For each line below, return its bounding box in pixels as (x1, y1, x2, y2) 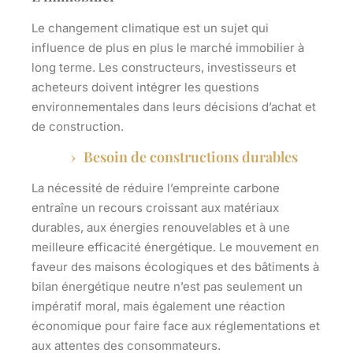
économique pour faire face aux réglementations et (32, 318, 320, 334)
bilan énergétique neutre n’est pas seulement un (32, 279, 303, 295)
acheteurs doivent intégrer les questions (32, 80, 259, 95)
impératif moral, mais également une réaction (32, 299, 285, 314)
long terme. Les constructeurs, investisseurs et (32, 60, 296, 76)
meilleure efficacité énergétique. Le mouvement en (32, 240, 319, 255)
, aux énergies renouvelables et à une (80, 220, 290, 236)
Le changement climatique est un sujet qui (32, 20, 269, 36)
